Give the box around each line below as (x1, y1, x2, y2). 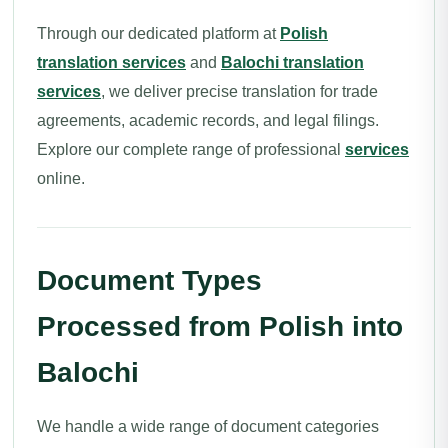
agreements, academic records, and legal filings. (37, 112, 379, 129)
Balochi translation (221, 54, 364, 71)
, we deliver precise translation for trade (101, 83, 378, 100)
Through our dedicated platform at (37, 25, 280, 42)
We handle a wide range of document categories (37, 418, 379, 435)
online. (37, 170, 85, 187)
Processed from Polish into (37, 311, 403, 342)
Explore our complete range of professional (37, 141, 345, 158)
